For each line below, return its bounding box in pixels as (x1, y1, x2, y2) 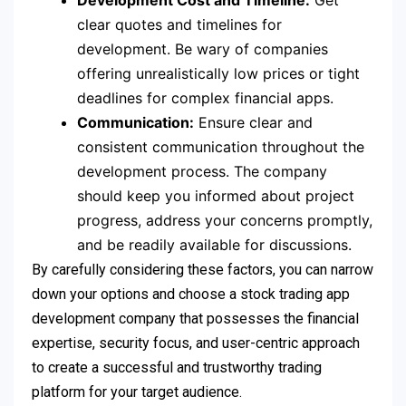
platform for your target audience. (32, 383, 242, 401)
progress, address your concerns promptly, (77, 211, 372, 230)
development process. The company (77, 162, 327, 181)
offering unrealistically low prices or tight (77, 64, 360, 83)
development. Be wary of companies (77, 40, 328, 59)
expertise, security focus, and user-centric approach (32, 334, 360, 353)
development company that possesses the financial (32, 310, 359, 328)
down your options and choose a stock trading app (32, 285, 350, 304)
